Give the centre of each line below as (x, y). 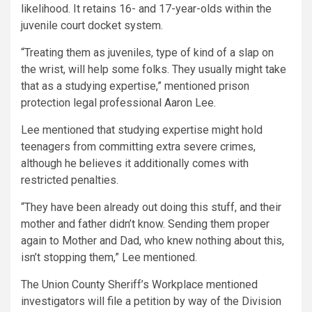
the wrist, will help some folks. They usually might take (154, 70)
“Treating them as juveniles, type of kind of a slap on (147, 53)
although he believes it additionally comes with (135, 164)
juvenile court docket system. (92, 26)
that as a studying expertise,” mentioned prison (135, 86)
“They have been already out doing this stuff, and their (151, 208)
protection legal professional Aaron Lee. (118, 103)
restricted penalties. (70, 180)
